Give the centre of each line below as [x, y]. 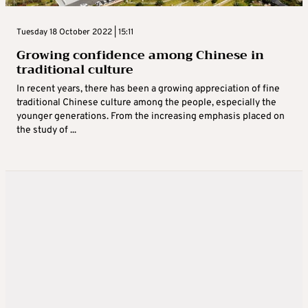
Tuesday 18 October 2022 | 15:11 [75, 33]
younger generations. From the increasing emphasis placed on [151, 117]
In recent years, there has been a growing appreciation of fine [148, 89]
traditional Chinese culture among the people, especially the [146, 103]
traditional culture [75, 70]
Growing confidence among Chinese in [140, 55]
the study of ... [46, 131]
